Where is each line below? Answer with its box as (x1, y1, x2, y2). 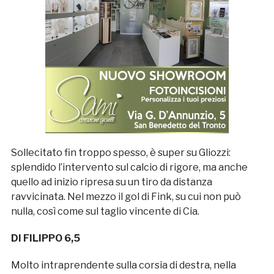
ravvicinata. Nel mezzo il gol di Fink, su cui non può (10, 190, 241, 202)
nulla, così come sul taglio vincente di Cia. (10, 205, 199, 217)
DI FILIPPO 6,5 (10, 232, 80, 244)
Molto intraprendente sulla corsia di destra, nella (10, 259, 236, 271)
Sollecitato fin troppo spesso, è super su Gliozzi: (10, 146, 231, 158)
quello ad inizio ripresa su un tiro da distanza (10, 176, 212, 188)
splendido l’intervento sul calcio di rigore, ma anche (10, 161, 248, 173)
